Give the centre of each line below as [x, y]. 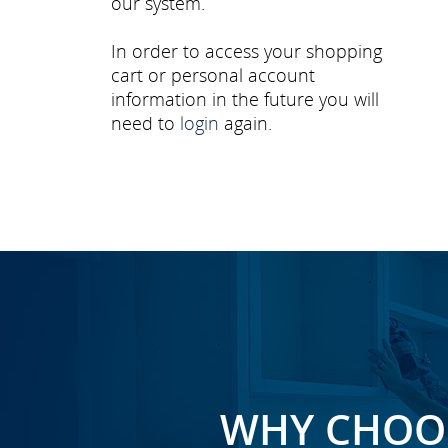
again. [245, 123]
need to [145, 123]
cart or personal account [213, 75]
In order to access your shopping [246, 51]
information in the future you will [245, 99]
